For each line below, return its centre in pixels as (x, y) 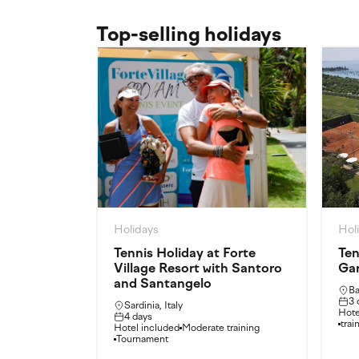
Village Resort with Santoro (198, 268)
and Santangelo (163, 283)
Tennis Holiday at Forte (185, 253)
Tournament (142, 339)
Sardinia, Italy (153, 305)
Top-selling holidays (189, 34)
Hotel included (147, 328)
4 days (138, 317)
